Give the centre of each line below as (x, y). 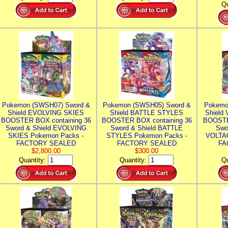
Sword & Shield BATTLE (147, 128)
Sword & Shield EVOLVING (46, 128)
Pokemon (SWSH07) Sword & (46, 105)
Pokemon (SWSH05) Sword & (147, 105)
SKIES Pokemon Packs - (46, 136)
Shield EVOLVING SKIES (46, 113)
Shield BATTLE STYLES (147, 113)
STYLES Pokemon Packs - (147, 136)
